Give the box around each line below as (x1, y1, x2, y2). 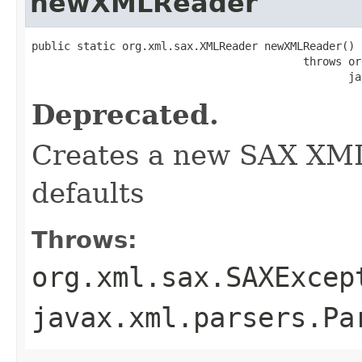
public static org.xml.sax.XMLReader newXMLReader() (32, 39, 355, 53)
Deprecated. (32, 98, 219, 131)
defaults (32, 176, 144, 209)
